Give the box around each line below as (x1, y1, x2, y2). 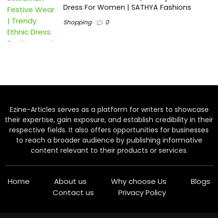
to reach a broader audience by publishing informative (16, 135, 202, 145)
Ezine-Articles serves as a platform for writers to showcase (9, 105, 209, 115)
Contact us (52, 187, 94, 198)
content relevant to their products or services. (30, 145, 188, 156)
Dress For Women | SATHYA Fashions (63, 2, 191, 13)
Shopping (63, 18, 91, 27)
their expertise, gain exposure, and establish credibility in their (5, 115, 213, 125)
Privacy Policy (118, 187, 166, 198)
